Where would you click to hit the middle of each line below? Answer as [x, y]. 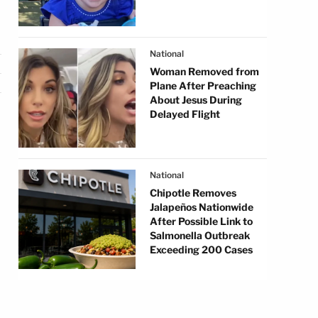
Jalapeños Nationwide [202, 207]
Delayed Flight [185, 114]
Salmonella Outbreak [200, 235]
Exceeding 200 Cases [201, 250]
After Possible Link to [201, 221]
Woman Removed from [204, 71]
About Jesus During [196, 100]
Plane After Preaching [203, 86]
